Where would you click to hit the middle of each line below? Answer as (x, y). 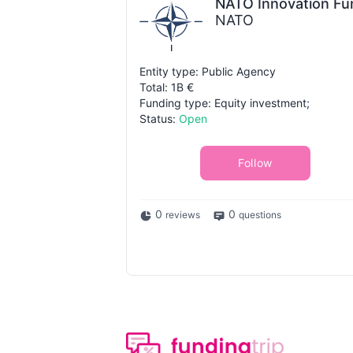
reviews (183, 215)
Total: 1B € (167, 87)
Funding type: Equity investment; (225, 103)
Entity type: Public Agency (208, 72)
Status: (159, 119)
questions (260, 215)
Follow (255, 163)
